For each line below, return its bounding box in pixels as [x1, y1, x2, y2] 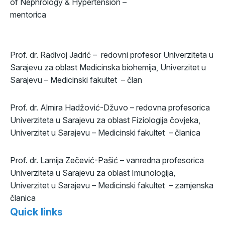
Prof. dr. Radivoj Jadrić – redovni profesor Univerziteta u [10, 50, 213, 60]
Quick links [10, 206, 63, 218]
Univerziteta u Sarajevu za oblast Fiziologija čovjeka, [10, 115, 200, 125]
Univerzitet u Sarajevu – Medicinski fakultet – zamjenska [10, 180, 213, 190]
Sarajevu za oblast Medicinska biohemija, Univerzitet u [10, 62, 206, 72]
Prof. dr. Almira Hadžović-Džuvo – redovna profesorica [10, 102, 210, 113]
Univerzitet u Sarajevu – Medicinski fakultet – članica [10, 128, 200, 138]
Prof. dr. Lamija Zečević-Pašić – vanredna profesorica [10, 155, 204, 165]
